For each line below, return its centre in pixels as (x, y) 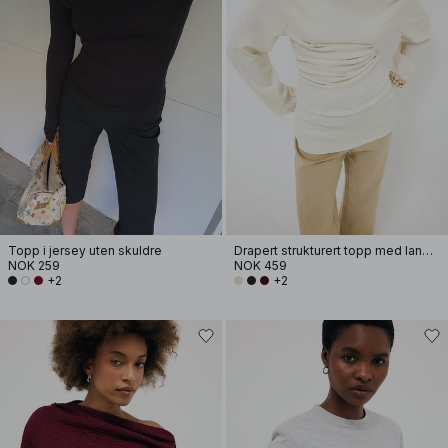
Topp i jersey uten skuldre (85, 250)
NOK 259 (34, 265)
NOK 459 (260, 265)
